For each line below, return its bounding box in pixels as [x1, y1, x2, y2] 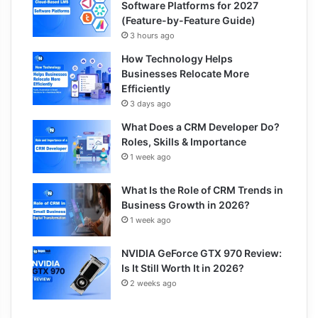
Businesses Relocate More [121, 67, 249, 79]
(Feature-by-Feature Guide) [121, 13, 256, 26]
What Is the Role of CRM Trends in [121, 183, 283, 196]
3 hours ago [130, 30, 175, 40]
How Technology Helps [121, 52, 233, 65]
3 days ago [130, 98, 171, 109]
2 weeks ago [130, 278, 177, 288]
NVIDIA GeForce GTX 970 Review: [121, 246, 282, 259]
